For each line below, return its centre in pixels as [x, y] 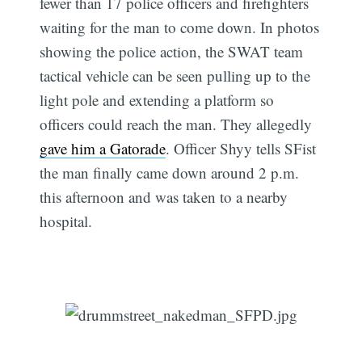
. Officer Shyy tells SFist [241, 149]
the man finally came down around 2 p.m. [170, 173]
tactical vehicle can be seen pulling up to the [175, 76]
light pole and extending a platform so [157, 100]
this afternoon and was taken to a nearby [164, 197]
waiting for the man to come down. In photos [180, 27]
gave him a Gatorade [103, 149]
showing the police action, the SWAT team [172, 52]
